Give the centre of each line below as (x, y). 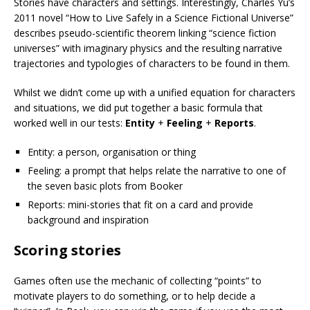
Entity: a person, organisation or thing (112, 152)
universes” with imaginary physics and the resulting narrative (148, 48)
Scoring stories (67, 250)
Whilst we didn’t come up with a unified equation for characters (155, 93)
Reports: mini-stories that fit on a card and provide (140, 205)
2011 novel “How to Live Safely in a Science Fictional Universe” (154, 18)
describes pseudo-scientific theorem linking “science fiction (145, 33)
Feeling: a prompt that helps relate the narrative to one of (157, 171)
